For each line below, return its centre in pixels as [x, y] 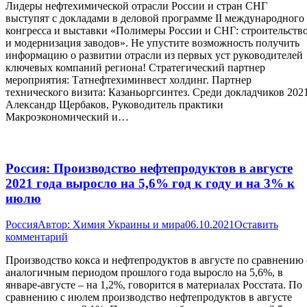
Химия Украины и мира [129, 225]
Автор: [55, 225]
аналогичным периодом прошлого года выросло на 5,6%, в [144, 273]
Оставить [256, 225]
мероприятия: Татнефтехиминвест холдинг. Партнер [128, 80]
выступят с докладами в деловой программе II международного [155, 19]
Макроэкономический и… [67, 117]
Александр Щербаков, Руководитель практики [114, 105]
